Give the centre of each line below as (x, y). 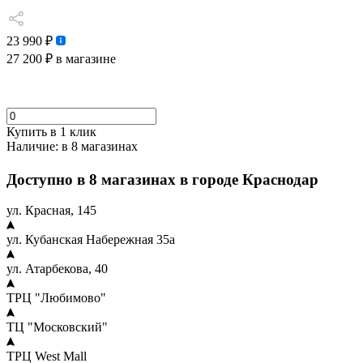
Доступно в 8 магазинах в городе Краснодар (164, 179)
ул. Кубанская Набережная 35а (91, 240)
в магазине (84, 59)
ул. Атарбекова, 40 (57, 269)
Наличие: (32, 146)
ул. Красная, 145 (51, 211)
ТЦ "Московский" (57, 327)
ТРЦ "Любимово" (56, 298)
